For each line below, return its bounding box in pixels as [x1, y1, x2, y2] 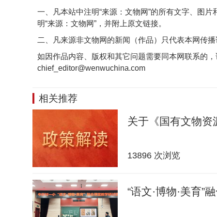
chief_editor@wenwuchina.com [37, 64, 145, 72]
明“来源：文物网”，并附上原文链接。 [37, 19, 166, 28]
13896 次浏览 [127, 151, 180, 160]
